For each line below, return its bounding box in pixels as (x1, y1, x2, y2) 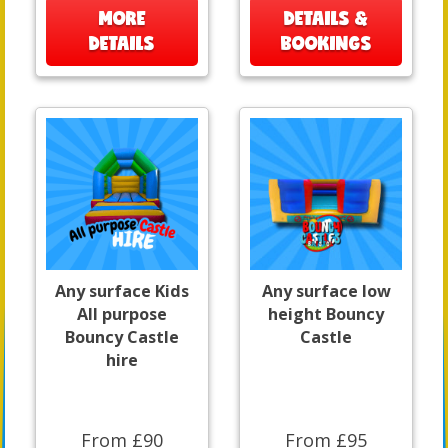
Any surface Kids (55, 279, 189, 302)
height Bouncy (268, 302, 384, 325)
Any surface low (261, 279, 391, 302)
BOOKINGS (280, 28, 372, 57)
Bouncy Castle (65, 325, 179, 348)
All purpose (77, 302, 167, 325)
